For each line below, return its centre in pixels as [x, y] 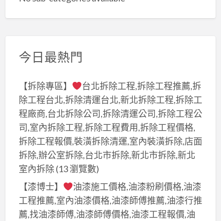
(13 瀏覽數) [76, 168]
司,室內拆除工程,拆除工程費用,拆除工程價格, [107, 127]
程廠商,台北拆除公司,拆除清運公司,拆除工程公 [110, 113]
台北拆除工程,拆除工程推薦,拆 [142, 86]
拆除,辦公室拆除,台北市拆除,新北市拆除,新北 [107, 155]
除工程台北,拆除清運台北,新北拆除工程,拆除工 [110, 99]
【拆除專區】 [45, 86]
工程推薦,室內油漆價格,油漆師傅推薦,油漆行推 [110, 201]
